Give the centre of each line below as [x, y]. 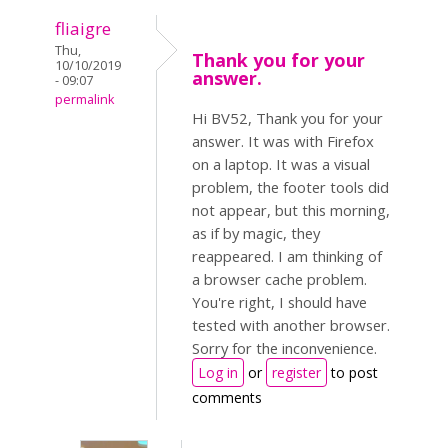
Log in [218, 372]
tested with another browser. [291, 325]
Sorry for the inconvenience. [284, 348]
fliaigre [83, 28]
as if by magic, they [256, 233]
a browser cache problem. [279, 279]
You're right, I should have [279, 302]
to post [352, 372]
